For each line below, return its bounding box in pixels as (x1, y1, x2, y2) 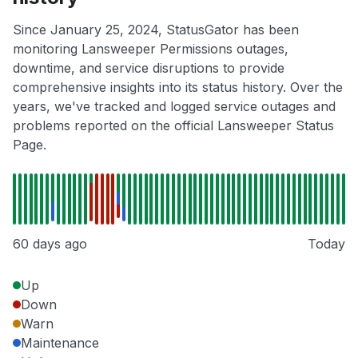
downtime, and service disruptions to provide (13, 60, 284, 77)
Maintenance (21, 335, 99, 352)
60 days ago (13, 236, 87, 253)
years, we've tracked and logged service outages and (13, 98, 336, 115)
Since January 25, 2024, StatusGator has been (13, 22, 299, 38)
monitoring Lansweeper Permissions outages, (13, 41, 288, 58)
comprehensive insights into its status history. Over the (13, 79, 343, 96)
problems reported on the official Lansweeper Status (13, 117, 334, 134)
